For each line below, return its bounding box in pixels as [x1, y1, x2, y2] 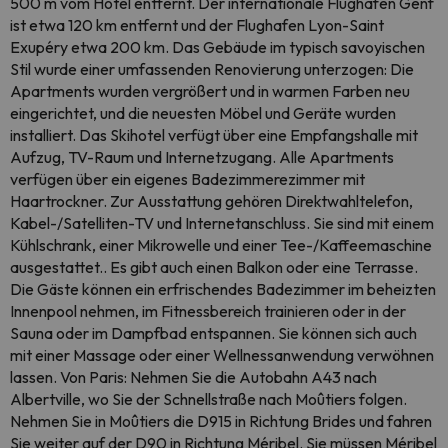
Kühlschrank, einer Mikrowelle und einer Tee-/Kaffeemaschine [10, 235, 432, 255]
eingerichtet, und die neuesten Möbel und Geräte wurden [10, 103, 396, 123]
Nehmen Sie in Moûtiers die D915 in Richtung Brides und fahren [10, 411, 432, 431]
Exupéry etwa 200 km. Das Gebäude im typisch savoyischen [10, 37, 425, 57]
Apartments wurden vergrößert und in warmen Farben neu [10, 81, 410, 101]
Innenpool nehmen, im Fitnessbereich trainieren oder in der [10, 301, 406, 321]
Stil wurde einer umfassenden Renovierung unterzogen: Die [10, 59, 414, 79]
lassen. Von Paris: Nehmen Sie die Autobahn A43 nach [10, 367, 377, 387]
